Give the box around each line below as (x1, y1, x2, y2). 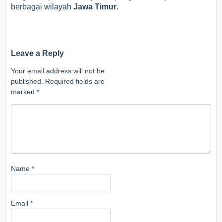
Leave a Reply (11, 48, 64, 57)
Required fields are (45, 77, 105, 85)
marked (11, 87, 37, 96)
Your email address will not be (11, 66, 105, 75)
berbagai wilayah (11, 2, 74, 11)
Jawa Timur (73, 2, 117, 11)
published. (11, 77, 44, 85)
